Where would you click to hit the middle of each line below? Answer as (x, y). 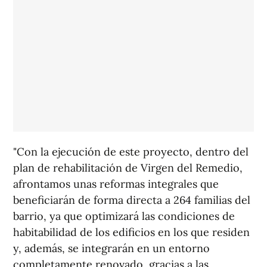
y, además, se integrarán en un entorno (111, 249)
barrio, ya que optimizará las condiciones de (124, 216)
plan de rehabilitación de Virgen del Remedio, (128, 168)
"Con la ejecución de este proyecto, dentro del (131, 152)
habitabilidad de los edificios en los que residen (131, 232)
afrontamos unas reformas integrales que (116, 184)
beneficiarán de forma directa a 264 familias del (132, 200)
